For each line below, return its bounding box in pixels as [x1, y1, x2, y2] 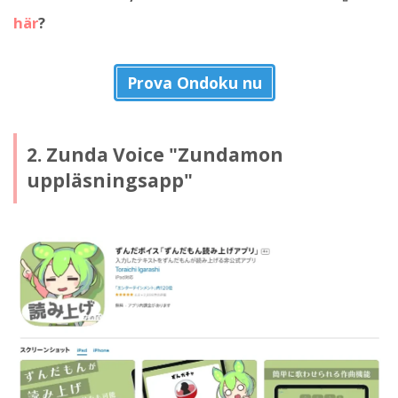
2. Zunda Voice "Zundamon [26, 142, 283, 168]
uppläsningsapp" [26, 168, 193, 194]
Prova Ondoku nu [127, 71, 262, 93]
